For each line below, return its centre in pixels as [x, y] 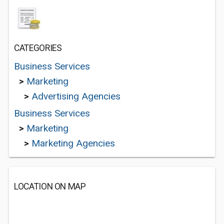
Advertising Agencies [76, 96]
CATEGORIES [38, 48]
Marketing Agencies [73, 143]
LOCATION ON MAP [50, 186]
